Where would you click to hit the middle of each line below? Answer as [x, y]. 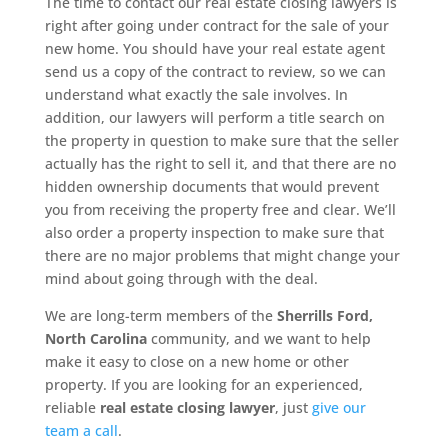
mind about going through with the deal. [181, 279]
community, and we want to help [258, 339]
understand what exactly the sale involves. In [196, 95]
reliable [72, 408]
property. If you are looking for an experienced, [203, 385]
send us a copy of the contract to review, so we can [215, 72]
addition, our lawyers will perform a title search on [214, 118]
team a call [81, 431]
